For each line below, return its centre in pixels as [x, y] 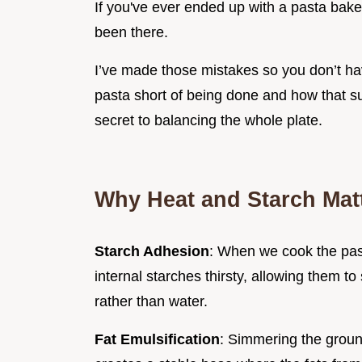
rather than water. [151, 301]
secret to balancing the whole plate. [208, 120]
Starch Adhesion [152, 251]
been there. [131, 32]
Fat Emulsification [157, 339]
